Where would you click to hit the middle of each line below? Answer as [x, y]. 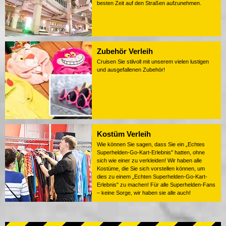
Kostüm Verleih [124, 134]
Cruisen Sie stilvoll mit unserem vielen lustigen [153, 62]
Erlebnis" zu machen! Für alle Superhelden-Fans [156, 185]
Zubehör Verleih [125, 51]
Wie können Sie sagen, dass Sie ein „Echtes [151, 145]
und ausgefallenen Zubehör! [131, 70]
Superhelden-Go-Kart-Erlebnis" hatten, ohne [151, 153]
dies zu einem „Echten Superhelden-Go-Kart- [152, 177]
